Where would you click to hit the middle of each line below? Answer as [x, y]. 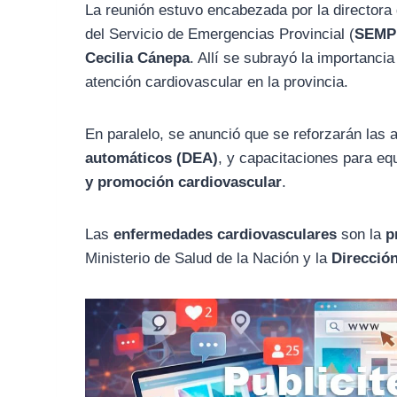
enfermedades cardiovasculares [226, 234]
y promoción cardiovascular [184, 182]
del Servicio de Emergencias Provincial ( [220, 34]
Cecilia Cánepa [138, 58]
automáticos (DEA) [152, 158]
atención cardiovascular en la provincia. [217, 82]
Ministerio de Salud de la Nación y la [209, 258]
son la [362, 234]
